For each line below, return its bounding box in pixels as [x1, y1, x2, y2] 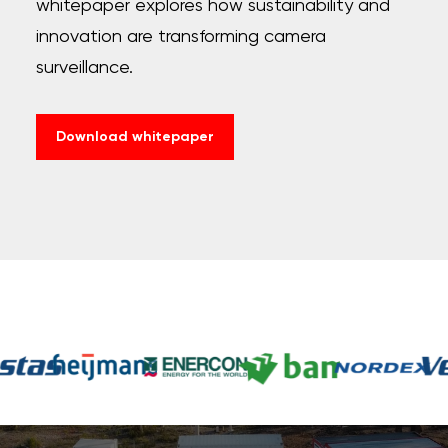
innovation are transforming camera [35, 28, 326, 47]
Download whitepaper [55, 130, 214, 145]
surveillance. [35, 59, 133, 78]
